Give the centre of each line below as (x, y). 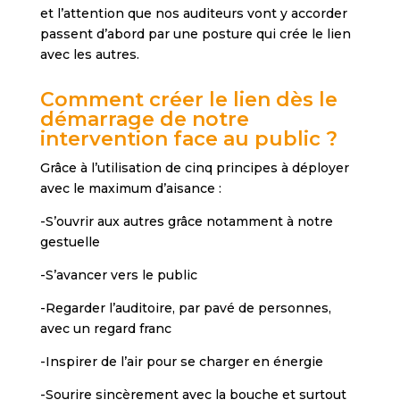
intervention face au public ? (188, 139)
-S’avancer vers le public (118, 275)
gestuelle (70, 242)
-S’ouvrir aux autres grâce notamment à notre (186, 222)
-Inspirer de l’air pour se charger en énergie (181, 362)
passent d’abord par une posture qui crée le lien (195, 34)
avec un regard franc (105, 329)
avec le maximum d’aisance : (130, 189)
